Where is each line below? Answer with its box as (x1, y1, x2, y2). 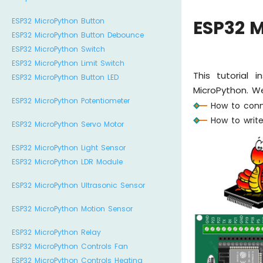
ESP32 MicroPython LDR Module (12, 157, 123, 167)
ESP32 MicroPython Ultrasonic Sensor (12, 180, 145, 190)
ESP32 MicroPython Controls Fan (12, 241, 128, 251)
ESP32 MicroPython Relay (12, 227, 101, 237)
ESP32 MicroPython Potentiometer (12, 96, 130, 106)
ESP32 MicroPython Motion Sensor (12, 204, 133, 214)
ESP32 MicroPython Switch (12, 44, 105, 54)
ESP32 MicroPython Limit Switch (12, 58, 124, 68)
